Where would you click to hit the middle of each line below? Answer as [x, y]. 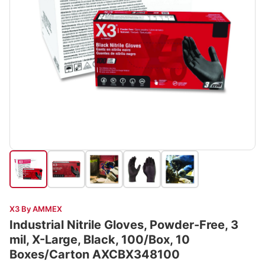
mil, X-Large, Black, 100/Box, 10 [100, 240]
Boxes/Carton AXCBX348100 [95, 254]
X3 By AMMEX [36, 209]
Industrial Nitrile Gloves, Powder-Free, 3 [124, 225]
